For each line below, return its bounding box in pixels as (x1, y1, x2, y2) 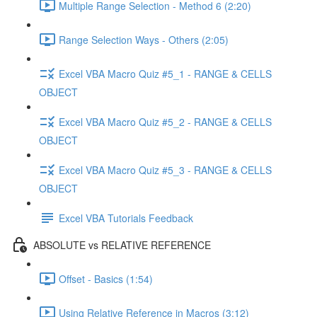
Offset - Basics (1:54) (59, 271, 153, 286)
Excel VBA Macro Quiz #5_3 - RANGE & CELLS (59, 162, 272, 177)
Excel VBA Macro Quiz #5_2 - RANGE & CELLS (59, 114, 272, 129)
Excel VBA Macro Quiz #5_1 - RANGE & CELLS (59, 66, 272, 81)
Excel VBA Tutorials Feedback (59, 210, 193, 225)
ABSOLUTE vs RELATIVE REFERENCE (33, 237, 211, 252)
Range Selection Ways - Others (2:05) (59, 32, 229, 47)
